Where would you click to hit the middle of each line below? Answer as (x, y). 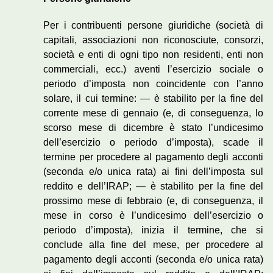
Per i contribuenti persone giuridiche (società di (153, 26)
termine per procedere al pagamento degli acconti (153, 157)
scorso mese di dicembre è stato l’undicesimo (153, 128)
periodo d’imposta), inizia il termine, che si (153, 230)
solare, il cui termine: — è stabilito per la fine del (153, 99)
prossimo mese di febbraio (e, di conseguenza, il (153, 201)
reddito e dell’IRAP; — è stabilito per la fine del (153, 186)
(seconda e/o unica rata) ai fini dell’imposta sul (153, 172)
